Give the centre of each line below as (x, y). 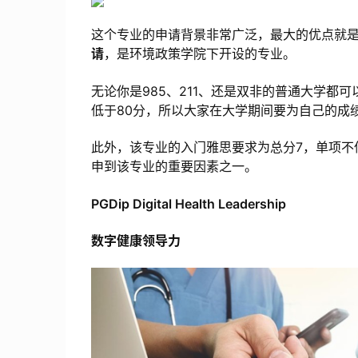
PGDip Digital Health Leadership (189, 203)
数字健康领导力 (136, 241)
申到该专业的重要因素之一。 (174, 167)
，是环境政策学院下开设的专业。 (200, 54)
